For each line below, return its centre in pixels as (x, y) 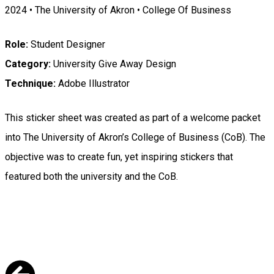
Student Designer (68, 44)
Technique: (30, 83)
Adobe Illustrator (93, 83)
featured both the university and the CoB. (93, 176)
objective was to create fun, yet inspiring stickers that (119, 157)
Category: (28, 64)
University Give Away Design (113, 64)
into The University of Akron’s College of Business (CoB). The (135, 137)
